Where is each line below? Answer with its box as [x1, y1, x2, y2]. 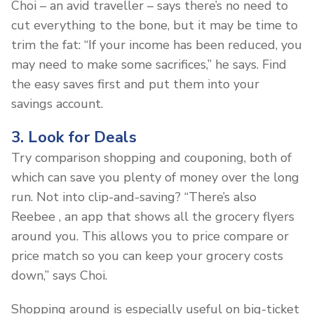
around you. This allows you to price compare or [11, 227, 289, 245]
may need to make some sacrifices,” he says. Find [11, 55, 287, 73]
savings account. [11, 95, 103, 112]
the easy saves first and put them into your [11, 75, 259, 93]
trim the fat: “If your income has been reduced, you [11, 36, 302, 53]
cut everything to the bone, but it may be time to [11, 16, 298, 34]
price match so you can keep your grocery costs [11, 247, 283, 264]
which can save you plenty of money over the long [11, 168, 299, 186]
